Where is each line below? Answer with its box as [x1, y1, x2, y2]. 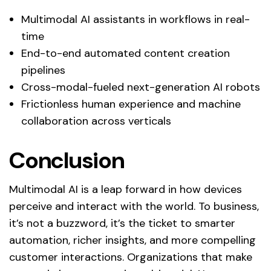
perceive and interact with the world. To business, [9, 198, 259, 214]
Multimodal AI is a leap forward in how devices [9, 181, 242, 197]
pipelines [21, 62, 65, 77]
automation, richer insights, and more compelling [9, 232, 256, 247]
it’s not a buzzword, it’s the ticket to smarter [9, 215, 235, 230]
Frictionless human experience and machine [21, 96, 241, 111]
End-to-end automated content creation [21, 45, 230, 60]
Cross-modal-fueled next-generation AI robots [21, 79, 260, 94]
